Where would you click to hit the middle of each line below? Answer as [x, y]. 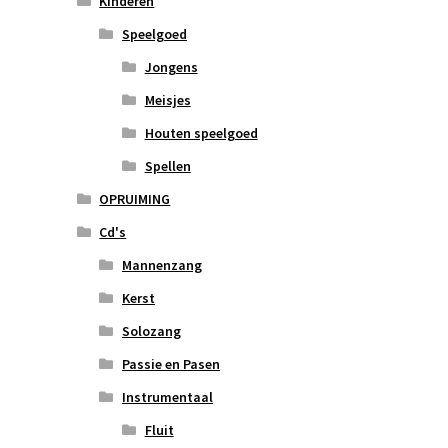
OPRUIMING [135, 199]
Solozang [151, 331]
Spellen [167, 166]
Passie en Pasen [170, 364]
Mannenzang [161, 265]
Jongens [171, 67]
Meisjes [167, 100]
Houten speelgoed [201, 133]
